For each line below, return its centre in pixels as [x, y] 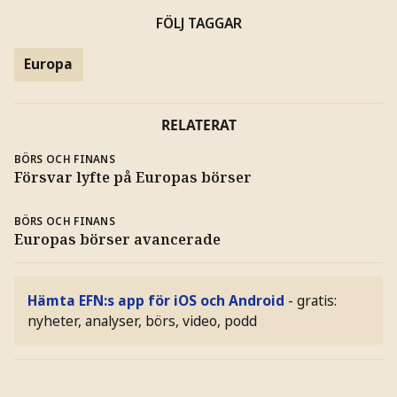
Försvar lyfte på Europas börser [132, 177]
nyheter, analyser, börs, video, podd [143, 320]
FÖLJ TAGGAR [198, 23]
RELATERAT [198, 125]
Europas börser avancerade [117, 240]
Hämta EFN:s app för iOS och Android [156, 300]
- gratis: [313, 300]
